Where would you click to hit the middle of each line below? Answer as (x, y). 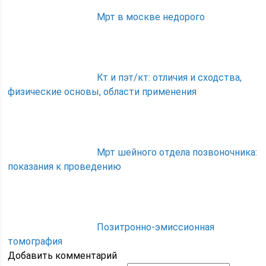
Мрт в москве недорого (151, 17)
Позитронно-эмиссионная (156, 227)
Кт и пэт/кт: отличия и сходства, (170, 77)
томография (35, 241)
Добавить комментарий (63, 255)
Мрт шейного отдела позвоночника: (177, 152)
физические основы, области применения (102, 91)
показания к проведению (65, 166)
